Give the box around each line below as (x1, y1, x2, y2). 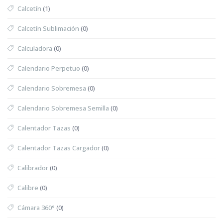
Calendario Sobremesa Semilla (17, 103, 109, 112)
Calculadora (17, 43, 52, 53)
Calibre (17, 183, 38, 192)
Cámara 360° (17, 203, 55, 212)
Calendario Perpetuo (17, 63, 80, 73)
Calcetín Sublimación (17, 23, 79, 33)
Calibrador (17, 163, 48, 172)
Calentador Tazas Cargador (17, 143, 100, 152)
